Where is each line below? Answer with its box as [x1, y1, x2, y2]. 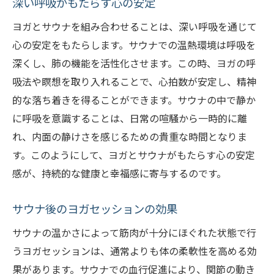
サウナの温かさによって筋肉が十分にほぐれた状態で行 [12, 225, 256, 240]
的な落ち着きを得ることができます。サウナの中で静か [12, 92, 256, 108]
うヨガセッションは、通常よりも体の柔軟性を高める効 [12, 243, 257, 259]
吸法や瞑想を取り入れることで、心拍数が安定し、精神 [12, 74, 256, 89]
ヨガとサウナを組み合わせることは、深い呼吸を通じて [12, 19, 257, 34]
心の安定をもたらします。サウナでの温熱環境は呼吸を [12, 37, 256, 53]
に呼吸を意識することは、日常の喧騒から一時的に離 [12, 111, 247, 126]
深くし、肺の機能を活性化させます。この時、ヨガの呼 [12, 56, 256, 71]
